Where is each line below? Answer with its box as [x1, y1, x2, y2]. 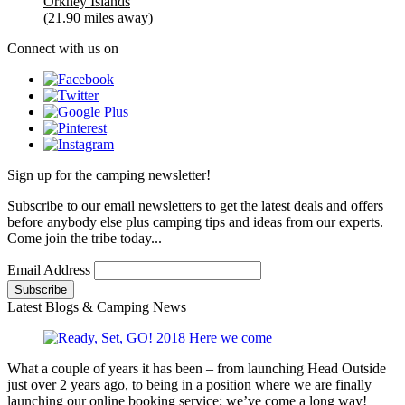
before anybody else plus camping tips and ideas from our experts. [7, 214, 383, 231]
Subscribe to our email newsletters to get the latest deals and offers [7, 198, 383, 214]
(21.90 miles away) [43, 10, 153, 26]
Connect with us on [7, 41, 118, 57]
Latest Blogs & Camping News [7, 299, 186, 316]
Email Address [7, 262, 94, 278]
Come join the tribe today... [7, 231, 162, 247]
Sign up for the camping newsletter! [7, 167, 211, 184]
